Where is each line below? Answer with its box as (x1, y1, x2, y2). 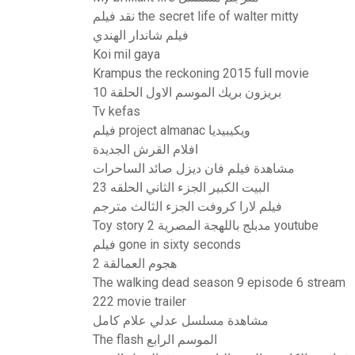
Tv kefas (93, 104, 140, 119)
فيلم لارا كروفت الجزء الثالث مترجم (93, 199, 282, 214)
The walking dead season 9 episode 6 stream (93, 275, 345, 290)
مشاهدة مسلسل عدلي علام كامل (93, 313, 269, 328)
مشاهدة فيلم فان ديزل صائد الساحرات (93, 161, 295, 176)
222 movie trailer (93, 294, 186, 309)
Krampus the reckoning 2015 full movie (93, 66, 309, 81)
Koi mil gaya (93, 47, 160, 62)
